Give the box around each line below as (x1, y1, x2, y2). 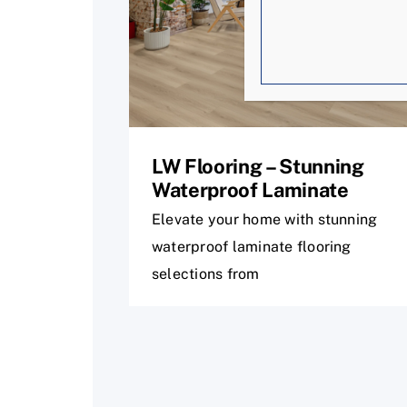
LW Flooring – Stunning (152, 154, 364, 179)
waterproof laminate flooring (152, 238, 352, 256)
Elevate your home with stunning (152, 211, 378, 229)
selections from (152, 265, 260, 283)
